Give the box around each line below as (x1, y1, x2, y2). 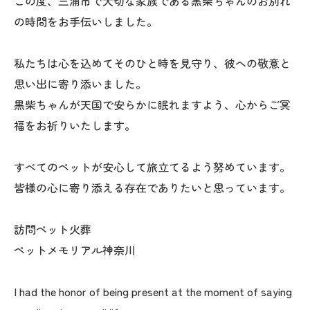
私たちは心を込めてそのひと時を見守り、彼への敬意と (14, 54, 291, 71)
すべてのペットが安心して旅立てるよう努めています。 (14, 158, 291, 175)
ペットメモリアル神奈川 (14, 241, 136, 258)
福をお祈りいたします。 (14, 116, 136, 134)
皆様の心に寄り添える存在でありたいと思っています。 (14, 179, 291, 196)
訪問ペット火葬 (14, 220, 91, 237)
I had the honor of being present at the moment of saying (14, 282, 292, 300)
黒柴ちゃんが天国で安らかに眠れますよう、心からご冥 (14, 95, 291, 113)
